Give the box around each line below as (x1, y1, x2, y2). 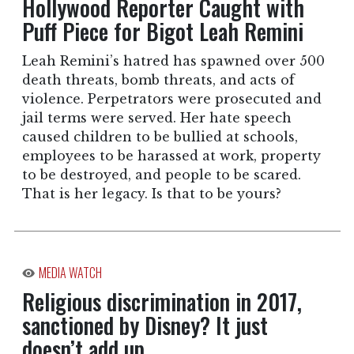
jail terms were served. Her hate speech (21, 110, 292, 126)
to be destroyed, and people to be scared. (21, 167, 301, 183)
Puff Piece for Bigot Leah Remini (21, 15, 303, 48)
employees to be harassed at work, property (21, 148, 321, 164)
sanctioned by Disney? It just (21, 309, 268, 342)
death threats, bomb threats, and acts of (21, 72, 295, 88)
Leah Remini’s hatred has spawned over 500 (21, 53, 325, 70)
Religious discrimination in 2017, (21, 285, 302, 318)
